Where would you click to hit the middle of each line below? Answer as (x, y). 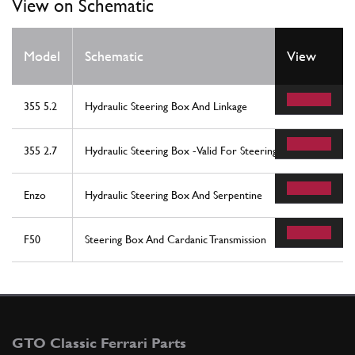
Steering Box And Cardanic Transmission (176, 239)
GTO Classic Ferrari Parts (99, 342)
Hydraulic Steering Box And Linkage (166, 106)
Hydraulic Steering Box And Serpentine (174, 195)
